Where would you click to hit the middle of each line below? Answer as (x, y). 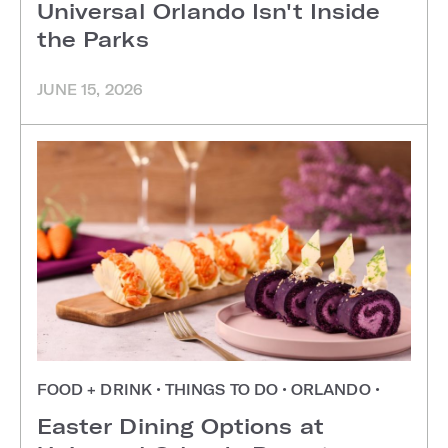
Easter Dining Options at (180, 426)
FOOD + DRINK (96, 390)
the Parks (93, 39)
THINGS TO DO (221, 390)
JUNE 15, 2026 (90, 90)
